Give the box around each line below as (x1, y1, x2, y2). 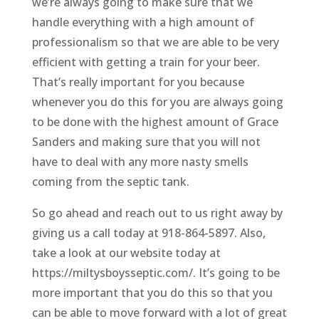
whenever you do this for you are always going (31, 94, 283, 110)
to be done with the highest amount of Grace (31, 114, 278, 130)
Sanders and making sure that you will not (31, 134, 261, 150)
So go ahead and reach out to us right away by (31, 205, 283, 221)
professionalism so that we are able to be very (31, 34, 279, 51)
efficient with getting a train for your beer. (31, 54, 260, 70)
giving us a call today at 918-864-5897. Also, (31, 225, 266, 241)
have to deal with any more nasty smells (31, 154, 249, 170)
